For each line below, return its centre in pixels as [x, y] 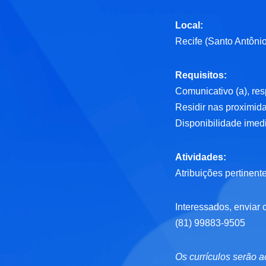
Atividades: [201, 157]
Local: [189, 26]
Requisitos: [201, 75]
